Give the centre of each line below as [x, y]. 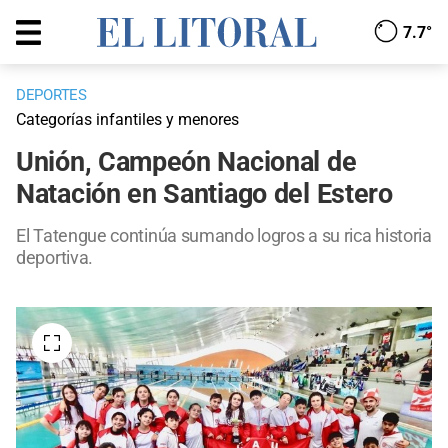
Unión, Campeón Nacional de [186, 162]
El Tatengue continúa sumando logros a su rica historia [224, 236]
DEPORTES [51, 95]
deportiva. [54, 258]
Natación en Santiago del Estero [204, 194]
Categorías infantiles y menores [127, 120]
